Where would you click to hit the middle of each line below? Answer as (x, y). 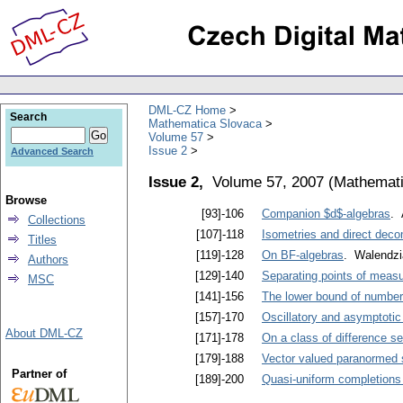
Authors (48, 260)
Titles (42, 240)
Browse (26, 200)
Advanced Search (52, 151)
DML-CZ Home (187, 110)
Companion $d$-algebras (326, 214)
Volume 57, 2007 (268, 181)
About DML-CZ (44, 333)
